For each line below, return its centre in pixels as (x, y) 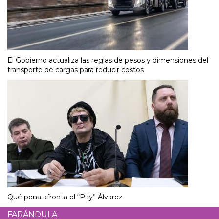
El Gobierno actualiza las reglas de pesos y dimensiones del (108, 60)
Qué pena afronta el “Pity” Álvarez (65, 197)
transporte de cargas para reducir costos (76, 70)
